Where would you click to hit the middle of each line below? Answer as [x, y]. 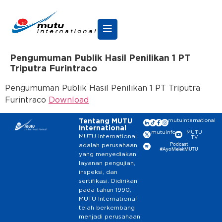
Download [69, 100]
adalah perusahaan [108, 145]
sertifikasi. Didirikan [108, 181]
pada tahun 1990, [105, 190]
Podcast [179, 144]
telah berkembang [107, 208]
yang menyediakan [108, 154]
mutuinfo [163, 133]
